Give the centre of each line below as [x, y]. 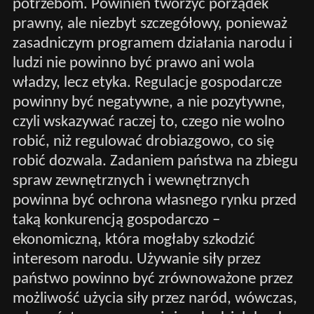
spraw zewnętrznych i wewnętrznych [131, 181]
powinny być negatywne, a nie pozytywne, [149, 102]
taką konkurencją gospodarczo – [116, 220]
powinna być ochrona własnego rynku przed [154, 200]
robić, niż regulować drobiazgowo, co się [143, 142]
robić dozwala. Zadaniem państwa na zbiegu [155, 161]
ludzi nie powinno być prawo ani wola [133, 63]
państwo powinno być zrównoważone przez [152, 279]
